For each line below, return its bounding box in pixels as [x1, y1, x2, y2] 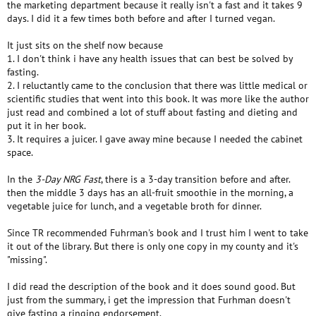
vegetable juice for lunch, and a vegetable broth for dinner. [7, 200, 262, 212]
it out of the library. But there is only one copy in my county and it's [7, 240, 298, 253]
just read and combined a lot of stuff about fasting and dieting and [7, 106, 298, 119]
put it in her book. [7, 119, 86, 132]
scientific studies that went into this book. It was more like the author [7, 92, 309, 105]
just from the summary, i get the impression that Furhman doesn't [7, 293, 291, 306]
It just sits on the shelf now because [7, 39, 163, 51]
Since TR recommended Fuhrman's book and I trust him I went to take [7, 226, 308, 239]
